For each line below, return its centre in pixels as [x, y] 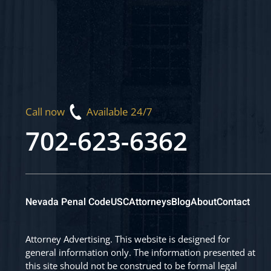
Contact [233, 202]
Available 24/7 [117, 112]
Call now [47, 112]
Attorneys [150, 202]
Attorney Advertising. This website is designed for [128, 239]
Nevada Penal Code [68, 202]
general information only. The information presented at [140, 252]
